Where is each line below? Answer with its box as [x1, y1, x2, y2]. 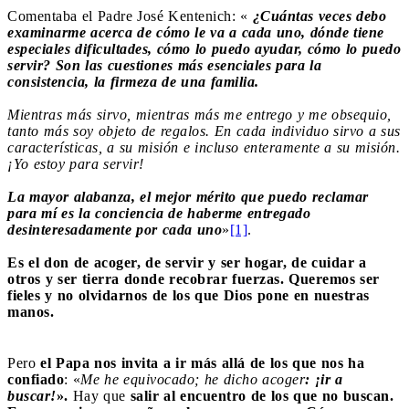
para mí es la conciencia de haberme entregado [7, 204, 310, 221]
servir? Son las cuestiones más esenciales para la [7, 57, 321, 73]
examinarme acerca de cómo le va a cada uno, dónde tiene [7, 24, 384, 40]
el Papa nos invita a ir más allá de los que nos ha [40, 354, 364, 371]
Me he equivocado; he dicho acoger [80, 371, 305, 387]
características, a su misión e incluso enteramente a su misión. [7, 139, 400, 155]
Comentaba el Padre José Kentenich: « [7, 7, 253, 24]
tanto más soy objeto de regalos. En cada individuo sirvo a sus [7, 122, 401, 139]
